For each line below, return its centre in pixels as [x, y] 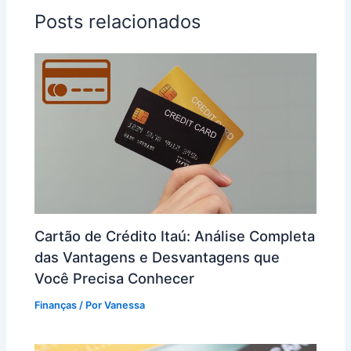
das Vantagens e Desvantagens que [157, 257]
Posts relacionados [118, 21]
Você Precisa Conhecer [115, 278]
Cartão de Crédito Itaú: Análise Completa [175, 235]
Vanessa [125, 305]
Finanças [56, 305]
